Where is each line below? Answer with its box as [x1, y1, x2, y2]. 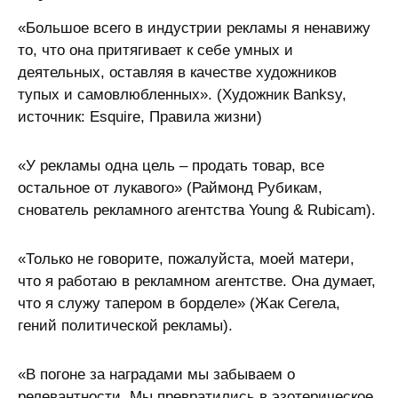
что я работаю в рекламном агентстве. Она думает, [18, 273, 376, 290]
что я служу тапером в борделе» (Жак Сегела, [18, 295, 340, 312]
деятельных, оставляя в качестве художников [18, 64, 337, 81]
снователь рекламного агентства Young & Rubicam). [18, 202, 376, 219]
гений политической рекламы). [18, 317, 233, 334]
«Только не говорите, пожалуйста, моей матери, [18, 251, 354, 267]
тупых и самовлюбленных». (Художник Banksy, [18, 86, 346, 103]
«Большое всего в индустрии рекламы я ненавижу [18, 20, 370, 36]
